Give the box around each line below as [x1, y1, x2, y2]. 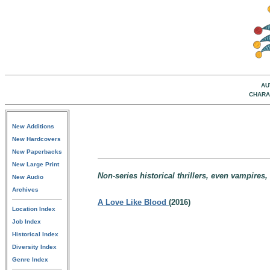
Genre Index [12, 256, 48, 263]
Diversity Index [12, 243, 57, 250]
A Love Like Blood [98, 198, 169, 207]
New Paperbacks [12, 148, 62, 155]
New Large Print [12, 161, 59, 168]
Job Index [12, 218, 41, 225]
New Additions [12, 123, 54, 130]
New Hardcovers [12, 136, 61, 142]
